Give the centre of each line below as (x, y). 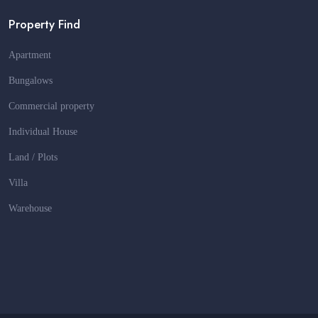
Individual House (43, 132)
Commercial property (51, 106)
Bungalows (31, 81)
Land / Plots (33, 157)
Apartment (30, 55)
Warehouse (30, 208)
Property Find (44, 24)
